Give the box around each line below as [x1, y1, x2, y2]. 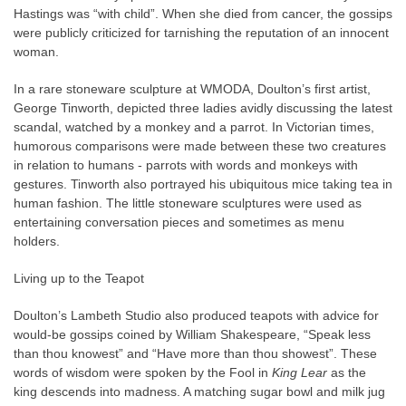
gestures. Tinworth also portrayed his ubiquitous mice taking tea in [14, 177, 392, 191]
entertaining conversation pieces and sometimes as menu [14, 215, 344, 229]
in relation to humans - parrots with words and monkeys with [14, 158, 358, 172]
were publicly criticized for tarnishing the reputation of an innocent [14, 25, 389, 40]
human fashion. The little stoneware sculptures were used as [14, 196, 362, 210]
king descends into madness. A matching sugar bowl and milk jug [14, 384, 385, 399]
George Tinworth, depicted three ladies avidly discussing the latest [14, 101, 392, 115]
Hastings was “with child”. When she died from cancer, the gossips [14, 6, 392, 21]
